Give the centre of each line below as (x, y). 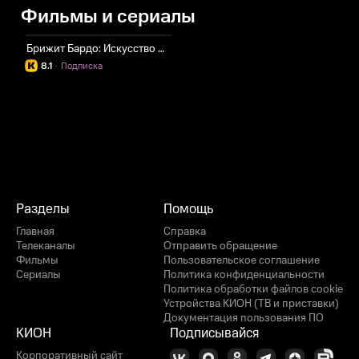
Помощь (188, 209)
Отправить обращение (220, 246)
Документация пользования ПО (244, 318)
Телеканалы (46, 246)
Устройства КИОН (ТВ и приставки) (251, 304)
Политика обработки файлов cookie (253, 289)
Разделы (43, 209)
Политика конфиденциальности (244, 275)
